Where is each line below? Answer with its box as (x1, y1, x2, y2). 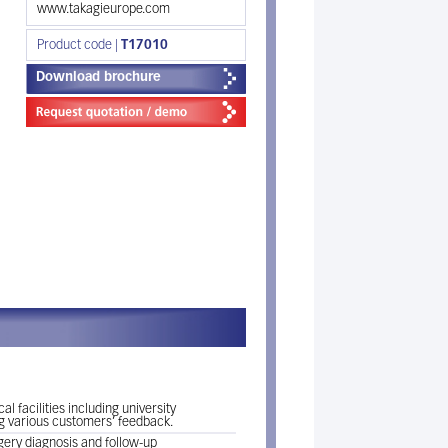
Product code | (37, 39, 121, 52)
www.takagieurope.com (37, 3, 170, 16)
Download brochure (36, 71, 161, 84)
